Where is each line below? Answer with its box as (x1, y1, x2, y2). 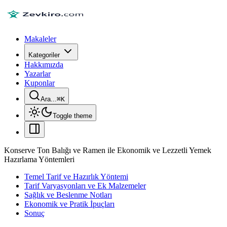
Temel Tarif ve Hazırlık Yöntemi (24, 172, 128, 181)
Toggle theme (53, 112, 92, 120)
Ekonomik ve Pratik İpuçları (24, 200, 115, 208)
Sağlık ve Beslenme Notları (24, 191, 112, 199)
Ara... (41, 95, 57, 103)
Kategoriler (28, 51, 60, 59)
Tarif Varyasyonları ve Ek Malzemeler (24, 181, 146, 190)
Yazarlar (24, 69, 51, 78)
